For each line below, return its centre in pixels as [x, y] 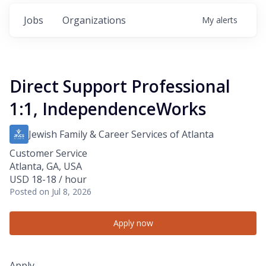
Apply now [133, 223]
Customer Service [48, 153]
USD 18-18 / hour [48, 180]
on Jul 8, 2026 [65, 192]
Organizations [94, 20]
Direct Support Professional [120, 86]
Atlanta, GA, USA [46, 167]
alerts [227, 20]
